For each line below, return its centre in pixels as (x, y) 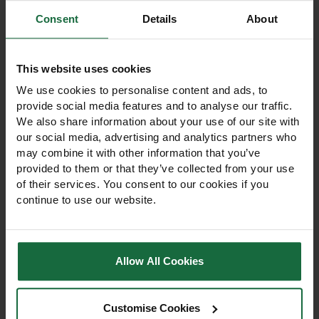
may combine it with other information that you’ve (138, 153)
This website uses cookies (84, 68)
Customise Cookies (151, 308)
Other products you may (159, 36)
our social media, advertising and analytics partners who (156, 137)
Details (159, 19)
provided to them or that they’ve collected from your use (155, 169)
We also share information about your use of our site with (158, 122)
